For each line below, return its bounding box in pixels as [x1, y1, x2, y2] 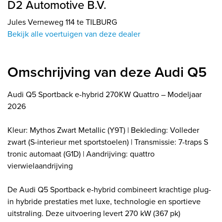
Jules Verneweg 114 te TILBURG [7, 16, 117, 27]
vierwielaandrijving [7, 160, 73, 171]
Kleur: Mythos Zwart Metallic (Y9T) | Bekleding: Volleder [7, 124, 199, 135]
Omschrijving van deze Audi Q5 [7, 61, 207, 82]
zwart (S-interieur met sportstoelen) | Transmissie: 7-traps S [7, 136, 208, 147]
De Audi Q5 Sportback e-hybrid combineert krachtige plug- [7, 183, 211, 195]
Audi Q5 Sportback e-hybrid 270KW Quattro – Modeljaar [7, 88, 202, 100]
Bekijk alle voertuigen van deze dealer [7, 28, 140, 39]
